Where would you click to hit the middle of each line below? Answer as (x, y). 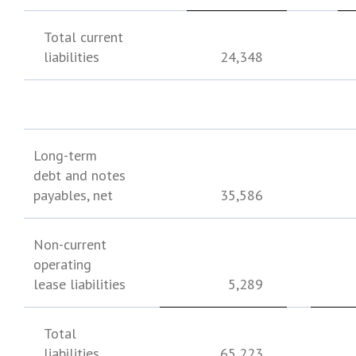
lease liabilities (79, 284)
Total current (84, 37)
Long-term (66, 155)
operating (62, 264)
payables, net (73, 195)
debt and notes (79, 175)
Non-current (70, 244)
